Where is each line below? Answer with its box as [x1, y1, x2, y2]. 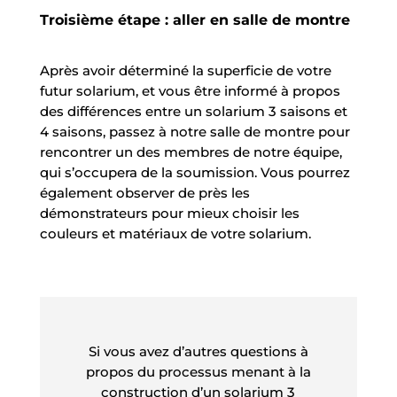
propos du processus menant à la [85, 362, 311, 380]
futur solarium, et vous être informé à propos [39, 82, 340, 99]
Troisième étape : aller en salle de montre [39, 11, 350, 28]
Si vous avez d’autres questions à [88, 342, 308, 360]
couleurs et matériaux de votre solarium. [39, 224, 311, 242]
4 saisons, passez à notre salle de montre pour [39, 122, 350, 140]
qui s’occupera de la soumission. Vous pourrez [39, 163, 350, 181]
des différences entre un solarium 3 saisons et [39, 102, 347, 120]
